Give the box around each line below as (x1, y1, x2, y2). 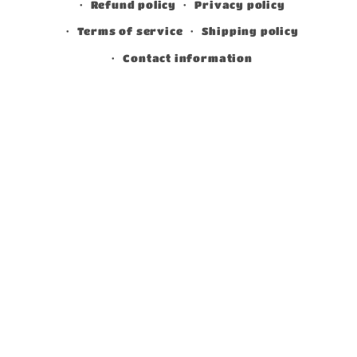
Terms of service (76, 25, 183, 37)
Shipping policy (201, 25, 299, 37)
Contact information (123, 53, 253, 65)
